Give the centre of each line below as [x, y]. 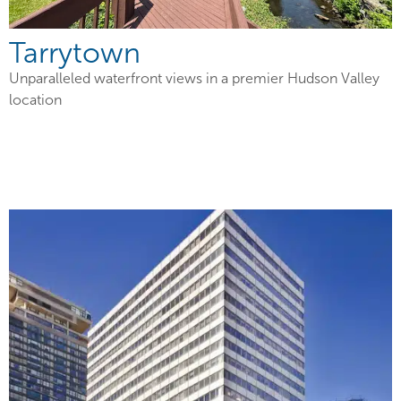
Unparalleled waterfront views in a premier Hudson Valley [194, 79]
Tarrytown [75, 54]
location [35, 100]
